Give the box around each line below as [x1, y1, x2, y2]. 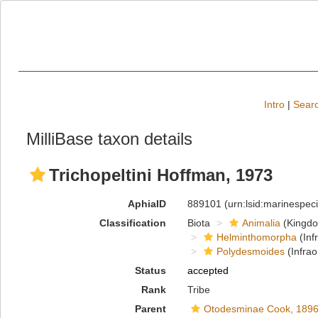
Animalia [241, 217, 280, 229]
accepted [187, 265, 229, 276]
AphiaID [127, 198, 166, 209]
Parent [134, 303, 166, 314]
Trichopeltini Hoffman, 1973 [49, 165, 273, 185]
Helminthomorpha [216, 231, 297, 243]
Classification [99, 217, 166, 229]
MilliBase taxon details [26, 129, 192, 148]
